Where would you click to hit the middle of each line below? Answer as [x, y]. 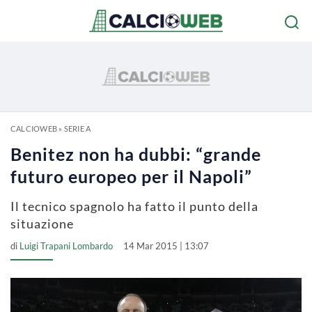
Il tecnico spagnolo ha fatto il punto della [134, 206]
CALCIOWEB [34, 128]
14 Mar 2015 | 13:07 [166, 246]
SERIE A [77, 128]
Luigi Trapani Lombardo [66, 246]
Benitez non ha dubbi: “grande [136, 154]
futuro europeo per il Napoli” [131, 176]
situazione [42, 224]
